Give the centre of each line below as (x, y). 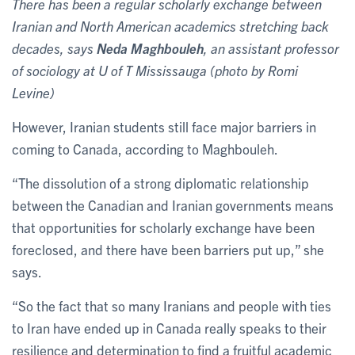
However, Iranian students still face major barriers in (164, 126)
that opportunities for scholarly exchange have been (163, 227)
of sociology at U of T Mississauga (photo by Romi (155, 70)
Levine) (33, 92)
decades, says (54, 48)
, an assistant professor (271, 48)
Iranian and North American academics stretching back (170, 25)
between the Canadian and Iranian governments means (173, 204)
